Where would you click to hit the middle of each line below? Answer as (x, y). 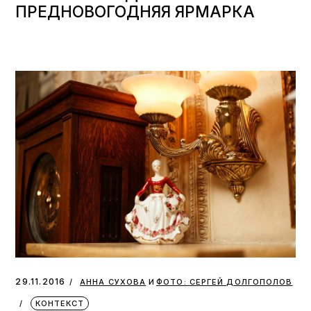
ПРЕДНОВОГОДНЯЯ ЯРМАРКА (137, 11)
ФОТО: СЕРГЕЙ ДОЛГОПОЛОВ (225, 281)
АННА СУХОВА (113, 281)
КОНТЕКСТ (60, 303)
